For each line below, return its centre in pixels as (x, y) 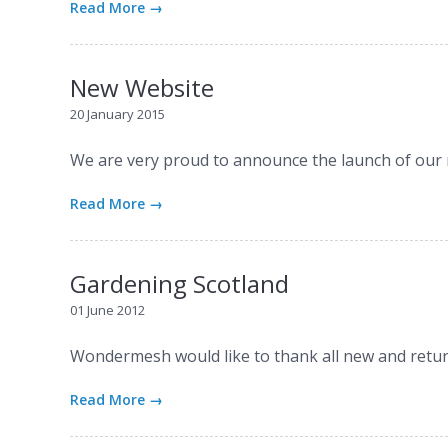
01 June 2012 (108, 309)
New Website (142, 87)
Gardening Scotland (180, 283)
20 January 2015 (118, 113)
